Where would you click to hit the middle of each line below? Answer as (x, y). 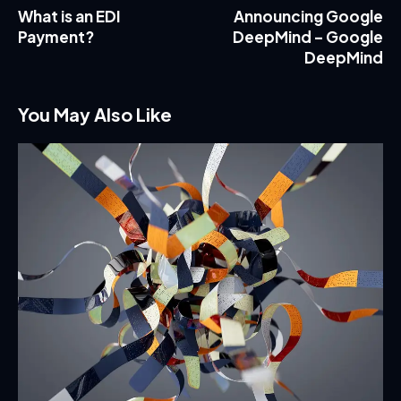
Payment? (56, 36)
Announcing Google (308, 16)
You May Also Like (95, 114)
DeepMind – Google (308, 36)
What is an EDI (69, 16)
